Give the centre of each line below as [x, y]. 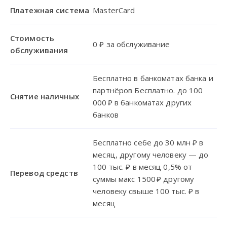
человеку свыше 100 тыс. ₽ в [146, 191]
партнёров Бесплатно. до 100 [148, 90]
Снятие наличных [45, 96]
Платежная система [50, 10]
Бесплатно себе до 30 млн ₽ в [148, 142]
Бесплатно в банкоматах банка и [153, 78]
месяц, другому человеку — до [151, 154]
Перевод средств [44, 173]
